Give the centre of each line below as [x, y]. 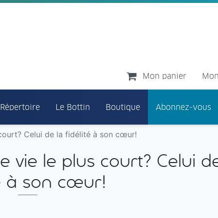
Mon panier [164, 76]
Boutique [123, 107]
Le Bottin [73, 107]
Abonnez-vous [183, 107]
